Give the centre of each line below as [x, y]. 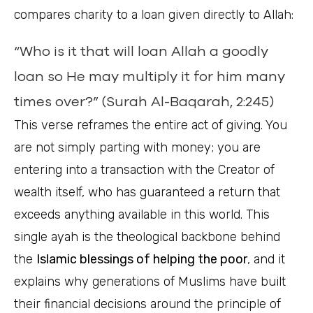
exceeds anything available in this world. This [142, 215]
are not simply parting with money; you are [137, 148]
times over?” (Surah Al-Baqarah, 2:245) [144, 101]
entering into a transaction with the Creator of [144, 170]
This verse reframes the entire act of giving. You [151, 125]
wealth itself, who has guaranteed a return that [147, 192]
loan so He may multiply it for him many [150, 76]
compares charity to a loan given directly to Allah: [154, 15]
